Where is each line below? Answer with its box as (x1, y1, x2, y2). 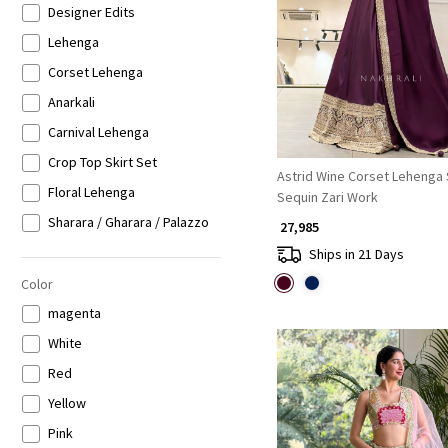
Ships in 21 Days (308, 244, 404, 263)
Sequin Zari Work (276, 188, 378, 207)
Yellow (47, 394, 86, 413)
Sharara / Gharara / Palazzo (47, 213, 209, 232)
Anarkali (47, 93, 95, 112)
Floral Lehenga (47, 183, 135, 202)
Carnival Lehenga (47, 123, 149, 142)
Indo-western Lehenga (47, 273, 182, 292)
